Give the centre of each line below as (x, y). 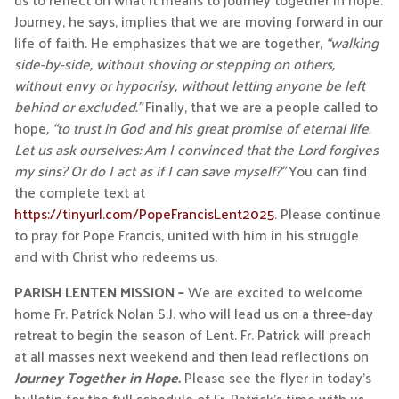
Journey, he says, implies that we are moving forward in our (198, 21)
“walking (352, 42)
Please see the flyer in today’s (277, 377)
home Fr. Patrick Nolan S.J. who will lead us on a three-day (193, 313)
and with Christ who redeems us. (115, 256)
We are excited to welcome (275, 292)
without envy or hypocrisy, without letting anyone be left (189, 85)
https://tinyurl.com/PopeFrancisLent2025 (144, 213)
